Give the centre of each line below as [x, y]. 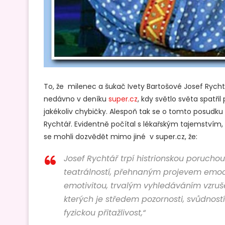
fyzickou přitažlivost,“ [105, 212]
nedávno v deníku [76, 99]
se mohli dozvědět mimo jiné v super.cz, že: [121, 136]
